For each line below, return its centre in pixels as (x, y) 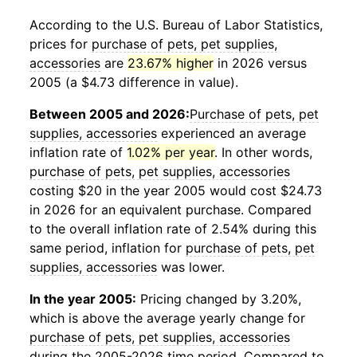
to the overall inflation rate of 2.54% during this (173, 229)
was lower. (191, 267)
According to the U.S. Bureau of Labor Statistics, (176, 25)
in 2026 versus (260, 63)
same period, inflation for (108, 248)
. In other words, (263, 152)
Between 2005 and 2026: (110, 114)
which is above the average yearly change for (167, 318)
